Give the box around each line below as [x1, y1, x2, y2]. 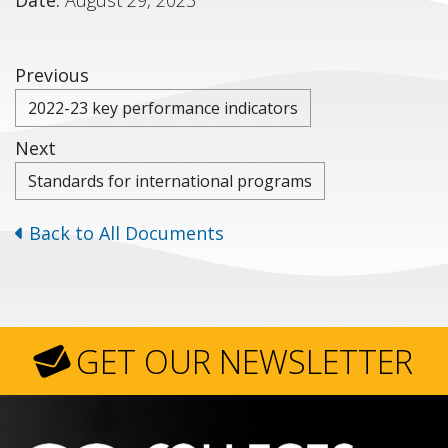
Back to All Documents [24, 221, 224, 246]
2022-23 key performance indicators [28, 96, 298, 119]
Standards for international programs [28, 169, 312, 192]
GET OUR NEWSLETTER [75, 339, 413, 384]
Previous [15, 62, 89, 87]
